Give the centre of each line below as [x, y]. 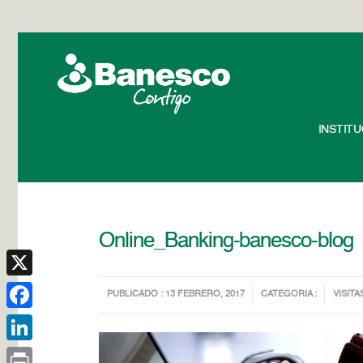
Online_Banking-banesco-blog [226, 241]
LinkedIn [28, 353]
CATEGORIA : [289, 295]
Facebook [32, 321]
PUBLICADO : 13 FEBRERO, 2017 [176, 295]
